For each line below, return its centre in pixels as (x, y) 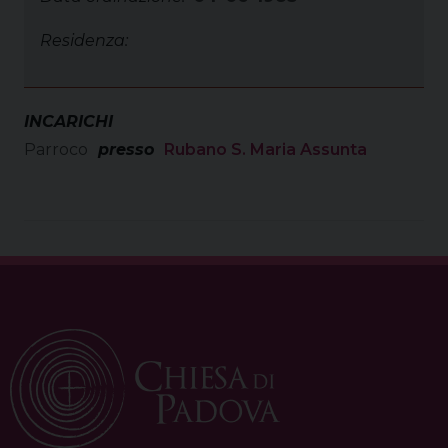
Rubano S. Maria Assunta (265, 149)
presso (126, 149)
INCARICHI (68, 121)
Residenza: (84, 40)
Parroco (56, 149)
